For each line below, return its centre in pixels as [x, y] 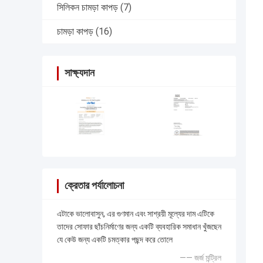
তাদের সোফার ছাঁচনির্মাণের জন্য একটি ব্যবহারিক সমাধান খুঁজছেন [139, 227]
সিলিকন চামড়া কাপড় [87, 8]
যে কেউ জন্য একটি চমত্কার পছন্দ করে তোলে [115, 240]
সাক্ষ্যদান [80, 73]
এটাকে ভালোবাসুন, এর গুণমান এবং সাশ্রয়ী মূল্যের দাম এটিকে [136, 214]
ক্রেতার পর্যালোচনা [94, 186]
